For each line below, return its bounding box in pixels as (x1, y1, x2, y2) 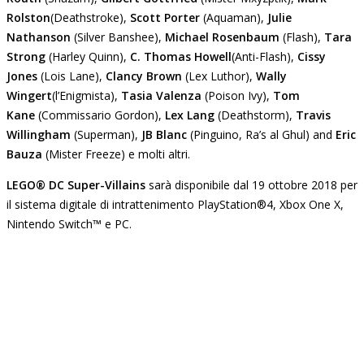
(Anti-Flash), (232, 48, 297, 64)
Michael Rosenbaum (165, 28, 279, 45)
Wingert (6, 87, 52, 103)
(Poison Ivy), (201, 87, 273, 103)
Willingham (6, 126, 71, 142)
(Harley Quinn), (45, 48, 130, 64)
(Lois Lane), (37, 67, 106, 84)
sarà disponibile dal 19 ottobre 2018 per (149, 176, 357, 193)
